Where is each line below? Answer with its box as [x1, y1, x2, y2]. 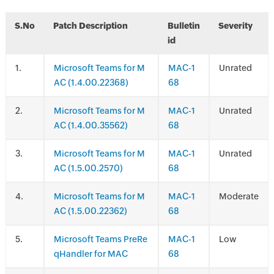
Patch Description [53, 21, 128, 31]
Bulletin [167, 21, 200, 31]
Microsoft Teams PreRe [53, 234, 147, 244]
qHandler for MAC [53, 249, 128, 259]
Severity [218, 21, 253, 31]
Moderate [218, 191, 259, 201]
